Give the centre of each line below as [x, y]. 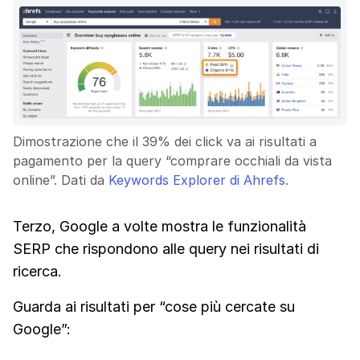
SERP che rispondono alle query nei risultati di [166, 249]
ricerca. [37, 271]
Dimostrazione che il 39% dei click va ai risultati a [165, 141]
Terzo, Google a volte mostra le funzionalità [160, 226]
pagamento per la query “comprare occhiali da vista [172, 161]
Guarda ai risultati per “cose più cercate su [154, 307]
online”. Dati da [61, 180]
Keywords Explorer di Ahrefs [197, 180]
